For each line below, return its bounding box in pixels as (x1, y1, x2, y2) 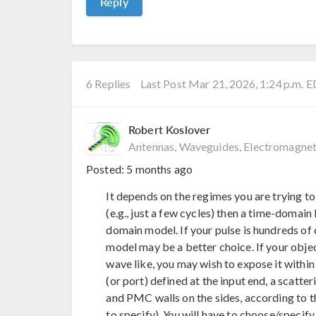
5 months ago (126, 162, 193, 176)
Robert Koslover (128, 121, 211, 138)
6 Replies (86, 76, 131, 90)
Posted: (86, 162, 127, 176)
